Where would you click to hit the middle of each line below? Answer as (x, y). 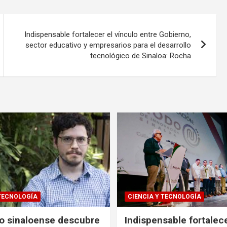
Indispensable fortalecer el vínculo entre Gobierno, (108, 34)
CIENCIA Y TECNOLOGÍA (164, 196)
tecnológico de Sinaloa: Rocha (141, 55)
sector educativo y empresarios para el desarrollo (108, 45)
